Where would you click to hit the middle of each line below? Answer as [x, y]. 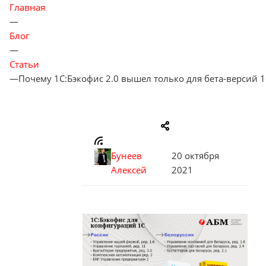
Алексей [129, 170]
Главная [27, 7]
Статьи [24, 64]
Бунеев [126, 156]
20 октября [195, 156]
